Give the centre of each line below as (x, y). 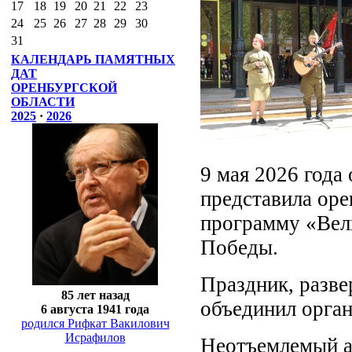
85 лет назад (95, 295)
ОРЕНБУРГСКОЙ (64, 88)
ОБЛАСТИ (43, 102)
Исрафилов (95, 337)
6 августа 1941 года (95, 309)
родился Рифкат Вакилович (95, 323)
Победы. (239, 247)
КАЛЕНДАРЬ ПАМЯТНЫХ (93, 59)
